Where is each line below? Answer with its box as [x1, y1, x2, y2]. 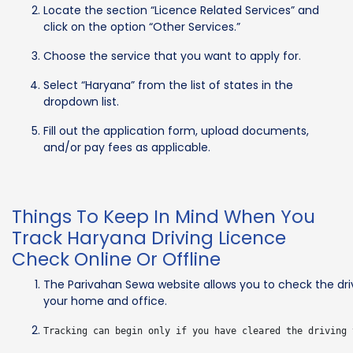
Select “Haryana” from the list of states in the [43, 76, 293, 93]
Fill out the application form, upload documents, [43, 122, 309, 139]
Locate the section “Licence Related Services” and [43, 2, 319, 18]
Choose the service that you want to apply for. [43, 47, 301, 64]
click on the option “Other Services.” [43, 18, 240, 35]
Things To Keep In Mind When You [12, 203, 315, 229]
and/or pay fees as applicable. [43, 139, 210, 155]
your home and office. [43, 292, 167, 309]
